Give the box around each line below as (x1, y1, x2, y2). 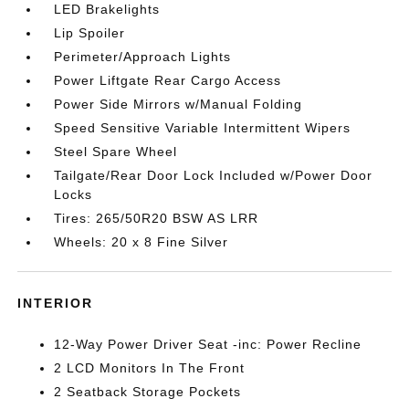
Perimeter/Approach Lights (54, 49, 232, 64)
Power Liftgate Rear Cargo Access (54, 73, 282, 88)
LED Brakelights (54, 2, 161, 16)
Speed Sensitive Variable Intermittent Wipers (54, 121, 351, 135)
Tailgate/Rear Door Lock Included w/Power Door (54, 168, 373, 183)
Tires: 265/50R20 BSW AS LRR (54, 211, 259, 225)
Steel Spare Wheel (54, 144, 178, 159)
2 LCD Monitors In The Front (54, 361, 246, 375)
